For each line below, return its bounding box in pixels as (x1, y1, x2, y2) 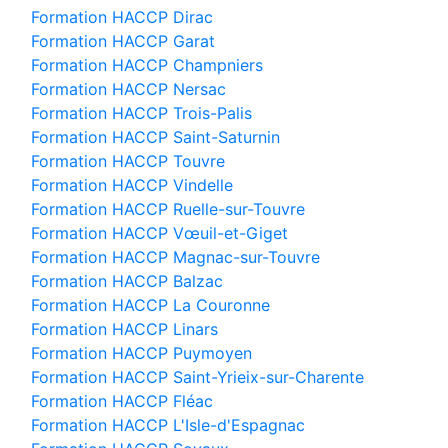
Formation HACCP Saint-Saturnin (31, 127, 280, 147)
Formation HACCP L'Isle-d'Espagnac (31, 415, 305, 435)
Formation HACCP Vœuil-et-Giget (31, 223, 288, 243)
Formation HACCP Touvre (31, 151, 225, 171)
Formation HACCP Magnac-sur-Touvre (31, 247, 320, 267)
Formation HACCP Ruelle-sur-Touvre (31, 199, 305, 219)
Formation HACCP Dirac (31, 7, 213, 27)
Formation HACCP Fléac (31, 391, 213, 411)
